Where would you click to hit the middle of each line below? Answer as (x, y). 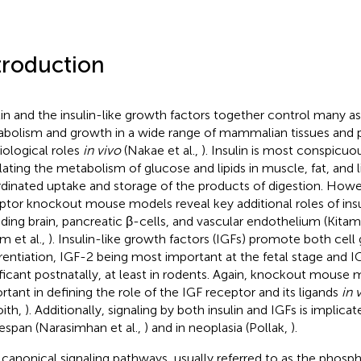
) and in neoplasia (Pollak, (217, 327)
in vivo (102, 150)
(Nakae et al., (161, 150)
